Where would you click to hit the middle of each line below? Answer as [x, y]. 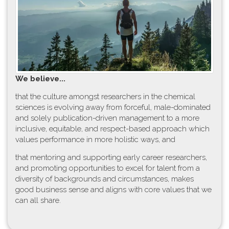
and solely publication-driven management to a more [107, 118]
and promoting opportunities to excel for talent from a [108, 168]
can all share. [38, 200]
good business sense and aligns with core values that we [113, 189]
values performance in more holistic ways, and [95, 139]
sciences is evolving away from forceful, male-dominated [113, 107]
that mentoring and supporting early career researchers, [111, 157]
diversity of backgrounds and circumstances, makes [105, 179]
